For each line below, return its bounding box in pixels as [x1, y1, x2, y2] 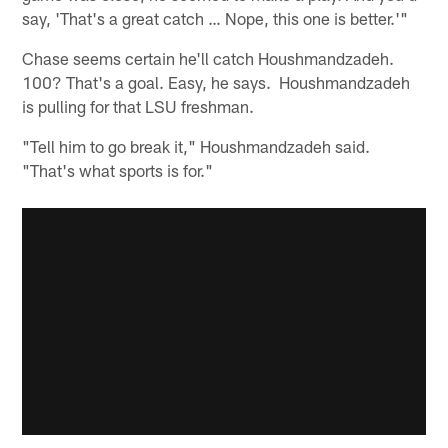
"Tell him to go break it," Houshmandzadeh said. [22, 135, 371, 156]
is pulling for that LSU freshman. [22, 95, 255, 116]
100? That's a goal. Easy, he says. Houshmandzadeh [22, 71, 411, 92]
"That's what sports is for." [22, 159, 214, 180]
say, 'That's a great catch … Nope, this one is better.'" [22, 7, 409, 28]
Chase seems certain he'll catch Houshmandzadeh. [22, 47, 395, 68]
